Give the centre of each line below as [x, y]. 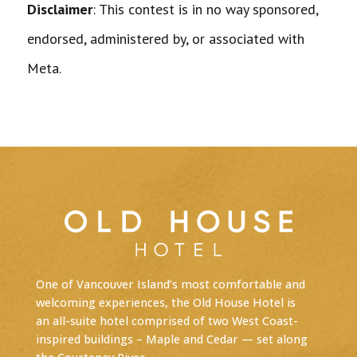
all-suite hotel [90, 320]
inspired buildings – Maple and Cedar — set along [171, 339]
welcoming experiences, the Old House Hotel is [165, 302]
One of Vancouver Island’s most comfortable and [170, 284]
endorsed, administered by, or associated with [165, 38]
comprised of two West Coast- [213, 320]
